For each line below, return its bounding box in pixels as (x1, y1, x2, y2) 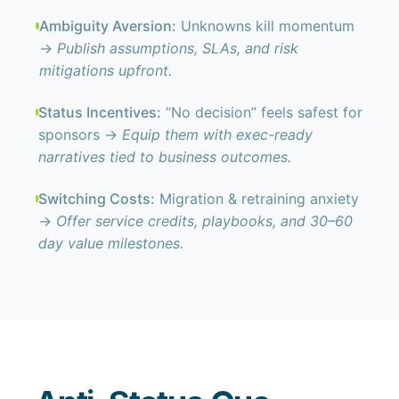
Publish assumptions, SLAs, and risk (56, 39, 298, 57)
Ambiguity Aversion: (38, 17, 176, 35)
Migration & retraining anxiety (155, 190, 360, 208)
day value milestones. (38, 234, 184, 252)
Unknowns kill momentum (175, 17, 354, 35)
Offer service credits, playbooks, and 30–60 (56, 212, 354, 230)
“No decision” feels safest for (161, 103, 363, 121)
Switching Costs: (38, 190, 156, 208)
